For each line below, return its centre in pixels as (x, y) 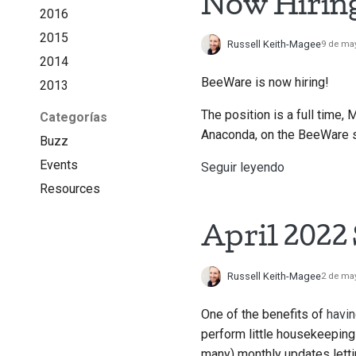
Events (58, 164)
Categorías (73, 117)
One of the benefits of (263, 315)
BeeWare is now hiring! (265, 83)
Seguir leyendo (242, 168)
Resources (70, 188)
